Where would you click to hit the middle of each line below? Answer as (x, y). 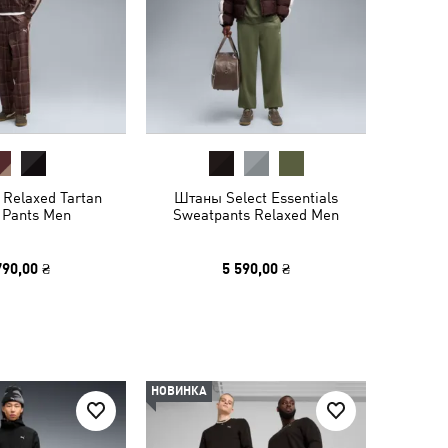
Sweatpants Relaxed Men (256, 214)
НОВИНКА (179, 391)
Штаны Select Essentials (256, 197)
